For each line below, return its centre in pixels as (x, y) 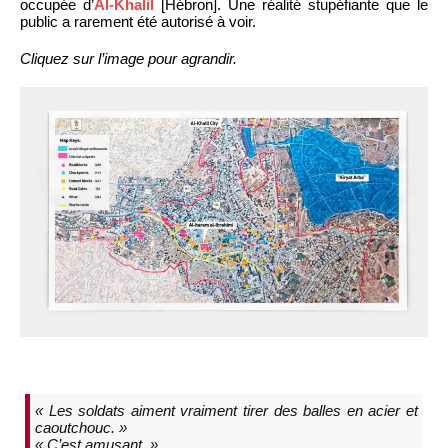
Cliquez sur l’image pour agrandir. (128, 58)
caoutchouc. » (81, 427)
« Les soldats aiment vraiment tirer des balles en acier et (226, 410)
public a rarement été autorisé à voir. (138, 21)
